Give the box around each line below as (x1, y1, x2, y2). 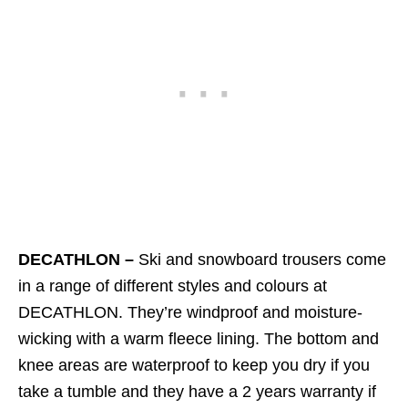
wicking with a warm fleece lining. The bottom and (18, 329, 379, 348)
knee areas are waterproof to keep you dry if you (18, 355, 370, 374)
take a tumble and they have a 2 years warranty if (18, 382, 376, 401)
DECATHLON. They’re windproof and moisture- (18, 302, 362, 321)
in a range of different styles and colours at (18, 276, 327, 295)
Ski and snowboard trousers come (138, 250, 386, 269)
